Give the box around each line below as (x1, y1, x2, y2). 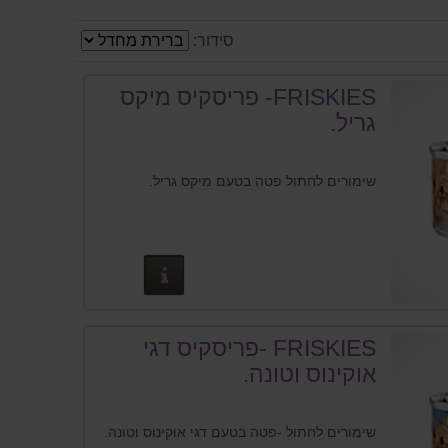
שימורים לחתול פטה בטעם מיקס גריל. (149, 173, 377, 190)
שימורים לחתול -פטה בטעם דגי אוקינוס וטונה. (104, 423, 377, 440)
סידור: (193, 32, 234, 50)
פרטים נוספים (30, 262, 153, 286)
